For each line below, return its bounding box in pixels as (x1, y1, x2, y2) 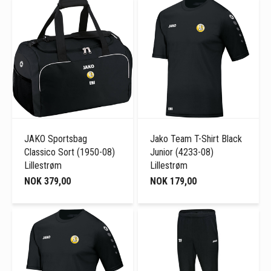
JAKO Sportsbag (24, 133, 87, 145)
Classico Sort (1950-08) (24, 146, 115, 158)
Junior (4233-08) (150, 146, 214, 158)
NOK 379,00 (24, 175, 71, 188)
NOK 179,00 (150, 175, 197, 188)
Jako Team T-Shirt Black (150, 133, 243, 145)
